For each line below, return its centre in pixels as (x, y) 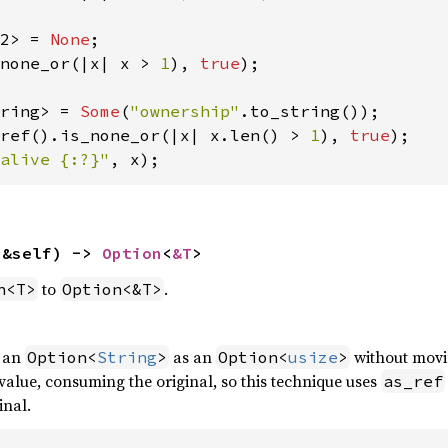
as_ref (412, 381)
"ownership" (184, 111)
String (126, 357)
